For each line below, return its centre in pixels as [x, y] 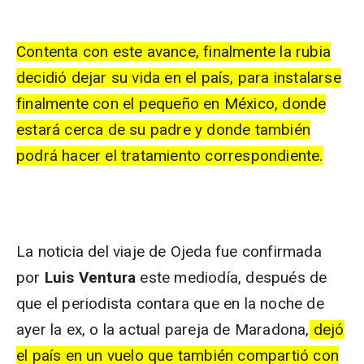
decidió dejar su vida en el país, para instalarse [179, 78]
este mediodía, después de [234, 277]
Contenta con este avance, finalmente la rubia [174, 52]
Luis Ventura [92, 277]
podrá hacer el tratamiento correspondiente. [170, 156]
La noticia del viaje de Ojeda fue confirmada [169, 251]
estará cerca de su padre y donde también [164, 130]
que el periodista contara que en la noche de [170, 303]
